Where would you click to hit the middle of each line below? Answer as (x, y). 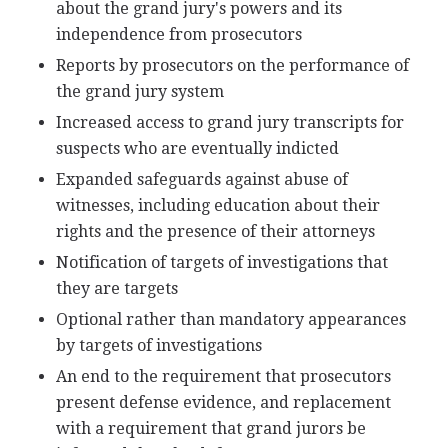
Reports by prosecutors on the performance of (232, 65)
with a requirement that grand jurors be (210, 428)
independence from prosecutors (178, 34)
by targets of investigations (158, 345)
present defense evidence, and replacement (223, 402)
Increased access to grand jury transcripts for (229, 122)
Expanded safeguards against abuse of (201, 179)
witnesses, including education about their (217, 205)
